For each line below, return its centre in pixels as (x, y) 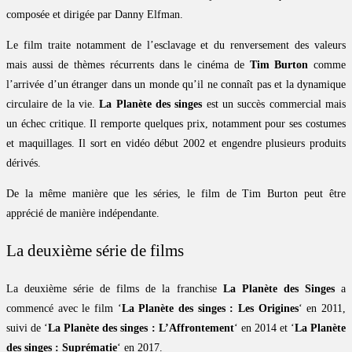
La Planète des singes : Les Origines (210, 309)
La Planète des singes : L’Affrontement (141, 328)
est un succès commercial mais (274, 104)
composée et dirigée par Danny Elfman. (95, 14)
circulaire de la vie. (53, 104)
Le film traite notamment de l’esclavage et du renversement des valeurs (176, 45)
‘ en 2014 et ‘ (264, 328)
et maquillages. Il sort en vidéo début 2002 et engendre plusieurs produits (176, 143)
